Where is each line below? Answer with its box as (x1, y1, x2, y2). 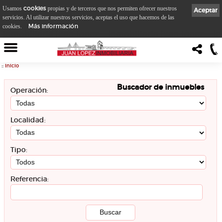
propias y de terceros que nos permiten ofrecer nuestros (46, 4, 177, 12)
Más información (28, 22, 78, 30)
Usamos (2, 4, 23, 12)
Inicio (5, 62, 19, 69)
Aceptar (194, 6, 218, 14)
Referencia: (10, 175, 49, 184)
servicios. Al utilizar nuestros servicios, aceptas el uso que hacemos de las (2, 13, 174, 21)
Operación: (10, 86, 49, 95)
